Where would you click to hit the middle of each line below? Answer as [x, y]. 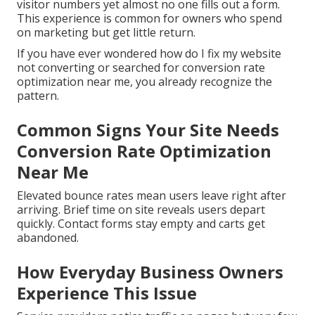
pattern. [38, 96]
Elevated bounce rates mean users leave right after [152, 196]
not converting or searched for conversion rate [141, 68]
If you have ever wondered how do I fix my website [149, 54]
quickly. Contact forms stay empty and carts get [141, 224]
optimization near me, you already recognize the [144, 82]
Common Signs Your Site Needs [148, 130]
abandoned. [48, 238]
